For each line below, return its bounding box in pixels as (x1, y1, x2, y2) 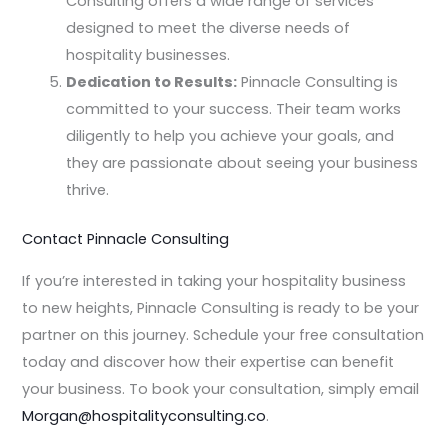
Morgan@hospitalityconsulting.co (22, 405, 267, 426)
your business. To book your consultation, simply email (22, 378, 420, 399)
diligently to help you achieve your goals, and (66, 126, 395, 147)
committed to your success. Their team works (66, 99, 402, 120)
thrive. (66, 180, 110, 201)
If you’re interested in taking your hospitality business (22, 270, 407, 291)
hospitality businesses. (66, 45, 231, 66)
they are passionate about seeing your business (66, 153, 419, 174)
